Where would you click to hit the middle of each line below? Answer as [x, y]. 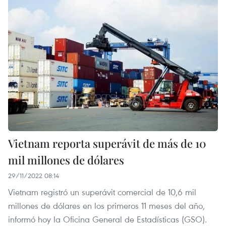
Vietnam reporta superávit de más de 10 [107, 143]
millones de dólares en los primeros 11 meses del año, [106, 205]
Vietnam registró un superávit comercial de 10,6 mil [102, 192]
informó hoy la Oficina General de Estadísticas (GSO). [107, 219]
